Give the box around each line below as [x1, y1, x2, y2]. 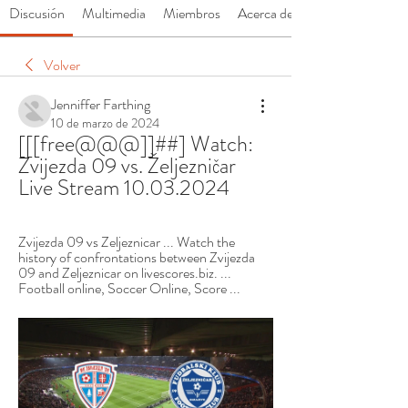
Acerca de [238, 3, 294, 25]
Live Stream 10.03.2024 [18, 172, 229, 204]
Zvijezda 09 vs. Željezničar [18, 150, 236, 182]
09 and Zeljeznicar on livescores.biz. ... [18, 262, 231, 284]
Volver [44, 55, 80, 76]
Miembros [162, 3, 220, 25]
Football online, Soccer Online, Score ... [18, 278, 240, 300]
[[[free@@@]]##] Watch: [18, 128, 253, 160]
